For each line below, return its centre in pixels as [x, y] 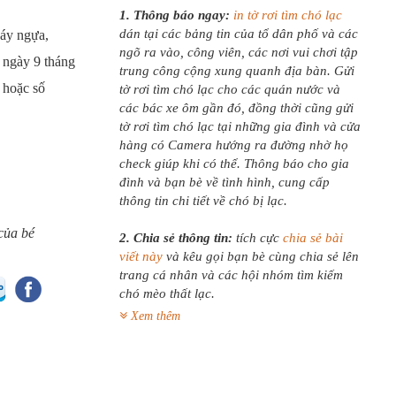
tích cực [257, 238]
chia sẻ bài [312, 238]
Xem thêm [153, 316]
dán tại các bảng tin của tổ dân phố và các [238, 34]
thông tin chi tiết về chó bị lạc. [203, 201]
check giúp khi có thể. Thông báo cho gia [234, 164]
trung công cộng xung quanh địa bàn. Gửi [236, 71]
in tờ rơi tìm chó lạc [287, 15]
